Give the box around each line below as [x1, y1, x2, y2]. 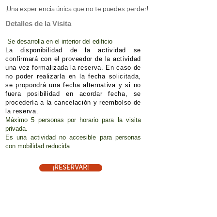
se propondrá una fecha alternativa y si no [5, 81, 141, 89]
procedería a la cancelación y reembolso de [5, 99, 141, 106]
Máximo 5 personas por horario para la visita [5, 116, 141, 124]
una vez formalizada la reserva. [5, 64, 104, 71]
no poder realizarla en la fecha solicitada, [5, 73, 141, 80]
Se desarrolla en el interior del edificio [5, 38, 114, 45]
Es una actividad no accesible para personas [5, 134, 141, 141]
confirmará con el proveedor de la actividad [5, 55, 141, 62]
